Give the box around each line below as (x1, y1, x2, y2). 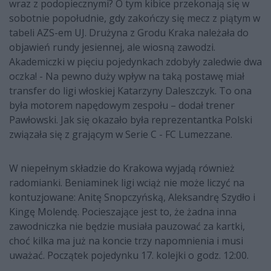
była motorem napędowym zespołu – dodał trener (9, 99, 235, 113)
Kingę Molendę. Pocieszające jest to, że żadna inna (9, 205, 237, 219)
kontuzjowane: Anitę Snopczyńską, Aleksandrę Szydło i (9, 191, 255, 204)
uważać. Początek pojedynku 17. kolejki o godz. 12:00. (9, 249, 249, 263)
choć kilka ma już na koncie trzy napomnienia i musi (9, 234, 243, 248)
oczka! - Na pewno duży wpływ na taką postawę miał (9, 70, 244, 83)
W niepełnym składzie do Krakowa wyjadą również (9, 162, 235, 175)
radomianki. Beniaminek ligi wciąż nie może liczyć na (9, 176, 244, 190)
